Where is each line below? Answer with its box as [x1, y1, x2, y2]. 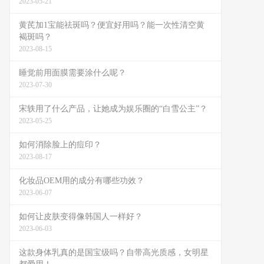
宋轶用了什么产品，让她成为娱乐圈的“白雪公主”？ [19, 104, 207, 113]
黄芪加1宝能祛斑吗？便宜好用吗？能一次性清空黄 [19, 21, 204, 29]
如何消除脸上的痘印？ [19, 140, 101, 149]
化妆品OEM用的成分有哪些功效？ [19, 176, 144, 185]
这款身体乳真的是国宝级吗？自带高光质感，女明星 [19, 248, 209, 257]
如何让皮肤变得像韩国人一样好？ [19, 212, 143, 221]
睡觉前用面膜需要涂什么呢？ [19, 68, 126, 77]
